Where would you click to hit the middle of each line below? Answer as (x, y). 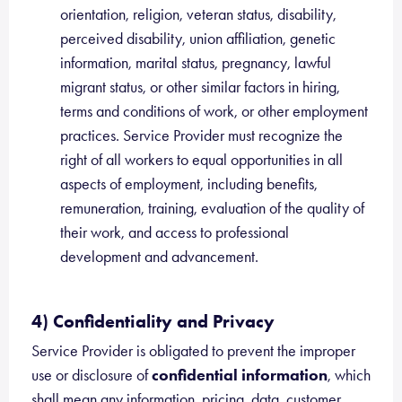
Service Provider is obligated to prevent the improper (193, 351)
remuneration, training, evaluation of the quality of (212, 208)
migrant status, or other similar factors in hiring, (200, 87)
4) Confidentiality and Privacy (153, 321)
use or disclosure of (92, 375)
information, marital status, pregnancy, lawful (196, 63)
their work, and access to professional (175, 232)
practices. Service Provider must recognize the (201, 135)
